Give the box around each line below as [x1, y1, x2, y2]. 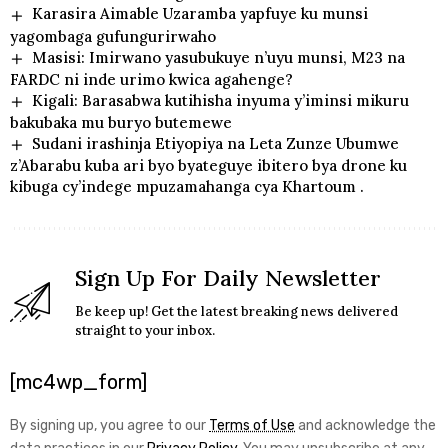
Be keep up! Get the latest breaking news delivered [75, 303, 398, 321]
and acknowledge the [295, 417, 436, 435]
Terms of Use [209, 417, 295, 435]
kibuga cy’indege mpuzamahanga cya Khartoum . [10, 177, 364, 197]
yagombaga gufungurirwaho [10, 26, 216, 46]
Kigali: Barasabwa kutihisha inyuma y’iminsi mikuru [32, 90, 410, 110]
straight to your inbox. [75, 322, 215, 340]
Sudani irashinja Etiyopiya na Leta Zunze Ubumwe [32, 134, 400, 153]
